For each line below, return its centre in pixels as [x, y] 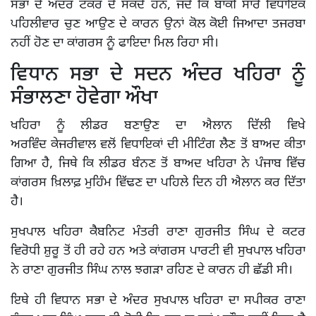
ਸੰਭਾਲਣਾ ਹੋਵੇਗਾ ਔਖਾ [84, 99]
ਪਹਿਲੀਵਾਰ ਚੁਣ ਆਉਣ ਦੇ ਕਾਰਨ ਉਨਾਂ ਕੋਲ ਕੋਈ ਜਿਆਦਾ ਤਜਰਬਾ [158, 25]
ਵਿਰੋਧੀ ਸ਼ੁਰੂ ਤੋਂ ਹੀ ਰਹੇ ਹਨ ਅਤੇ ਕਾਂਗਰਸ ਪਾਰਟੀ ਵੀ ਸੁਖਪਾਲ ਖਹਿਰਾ [158, 252]
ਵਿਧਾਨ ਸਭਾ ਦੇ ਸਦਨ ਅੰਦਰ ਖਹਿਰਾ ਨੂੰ [158, 76]
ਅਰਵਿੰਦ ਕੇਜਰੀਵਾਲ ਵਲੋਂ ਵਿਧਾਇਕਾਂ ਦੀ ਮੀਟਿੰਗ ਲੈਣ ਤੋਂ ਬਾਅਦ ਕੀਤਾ [158, 145]
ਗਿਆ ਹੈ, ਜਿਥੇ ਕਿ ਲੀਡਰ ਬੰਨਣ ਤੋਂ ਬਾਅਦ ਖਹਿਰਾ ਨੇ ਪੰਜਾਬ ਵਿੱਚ [158, 164]
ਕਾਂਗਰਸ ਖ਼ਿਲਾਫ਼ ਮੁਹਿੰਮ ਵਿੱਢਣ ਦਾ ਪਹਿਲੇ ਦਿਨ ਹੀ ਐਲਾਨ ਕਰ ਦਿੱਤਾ [158, 183]
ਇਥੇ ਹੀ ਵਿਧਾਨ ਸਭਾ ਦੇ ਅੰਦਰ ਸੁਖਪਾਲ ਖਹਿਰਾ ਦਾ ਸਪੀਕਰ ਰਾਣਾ [158, 301]
